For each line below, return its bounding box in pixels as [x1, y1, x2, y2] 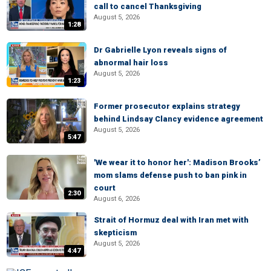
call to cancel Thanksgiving [94, 2, 201, 11]
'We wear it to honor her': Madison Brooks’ [94, 158, 261, 167]
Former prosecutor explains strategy [94, 102, 240, 111]
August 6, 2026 [94, 195, 140, 203]
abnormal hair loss [94, 58, 168, 67]
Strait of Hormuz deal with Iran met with [94, 215, 249, 224]
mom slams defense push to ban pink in [94, 171, 247, 180]
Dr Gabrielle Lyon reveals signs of [94, 45, 227, 54]
